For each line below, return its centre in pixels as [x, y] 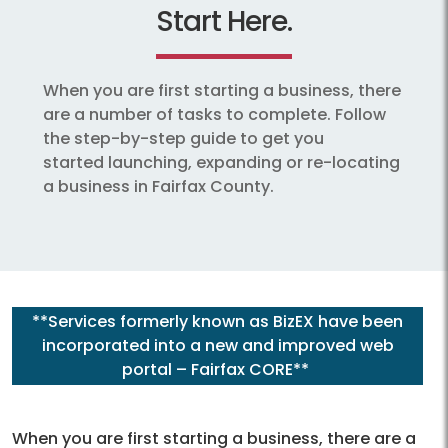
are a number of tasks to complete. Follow [214, 115]
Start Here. [224, 22]
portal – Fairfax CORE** [218, 370]
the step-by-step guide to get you [183, 139]
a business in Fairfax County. [158, 187]
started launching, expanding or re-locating [221, 163]
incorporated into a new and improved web [217, 346]
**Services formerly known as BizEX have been [218, 322]
